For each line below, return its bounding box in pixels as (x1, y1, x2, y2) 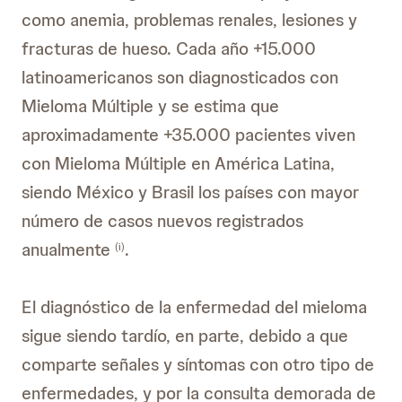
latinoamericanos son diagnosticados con (22, 66, 338, 89)
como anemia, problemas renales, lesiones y (22, 8, 357, 31)
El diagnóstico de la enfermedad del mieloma (22, 295, 367, 319)
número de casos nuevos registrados (22, 209, 303, 232)
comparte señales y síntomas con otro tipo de (22, 353, 374, 376)
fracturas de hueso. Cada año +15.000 (22, 37, 316, 60)
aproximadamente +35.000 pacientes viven (22, 123, 355, 146)
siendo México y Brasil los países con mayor (22, 180, 359, 204)
